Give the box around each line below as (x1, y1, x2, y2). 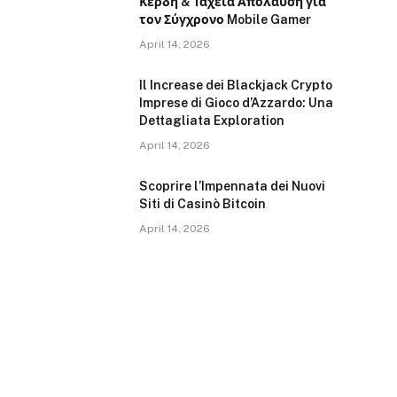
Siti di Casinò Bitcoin (139, 197, 266, 211)
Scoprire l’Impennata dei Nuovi (139, 179, 325, 193)
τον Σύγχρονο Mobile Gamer (139, 12, 311, 27)
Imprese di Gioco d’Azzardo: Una (139, 96, 333, 110)
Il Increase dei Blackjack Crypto (139, 78, 332, 92)
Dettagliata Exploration (139, 113, 284, 128)
